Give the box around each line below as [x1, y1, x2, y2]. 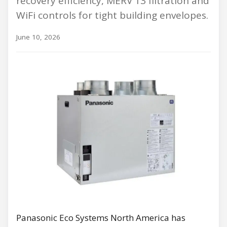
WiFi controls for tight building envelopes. [16, 8, 208, 22]
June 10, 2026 [16, 32, 60, 42]
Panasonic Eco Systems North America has [16, 212, 185, 224]
